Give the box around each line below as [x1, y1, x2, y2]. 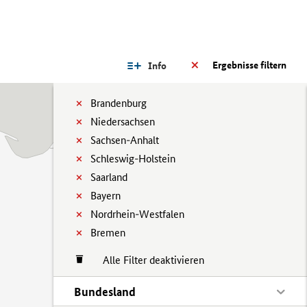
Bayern [90, 189, 121, 202]
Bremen [90, 226, 125, 239]
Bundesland [74, 284, 136, 299]
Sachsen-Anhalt [90, 134, 159, 147]
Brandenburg [90, 97, 147, 110]
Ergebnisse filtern [212, 59, 286, 71]
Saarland [90, 171, 127, 184]
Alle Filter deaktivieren [89, 254, 204, 267]
